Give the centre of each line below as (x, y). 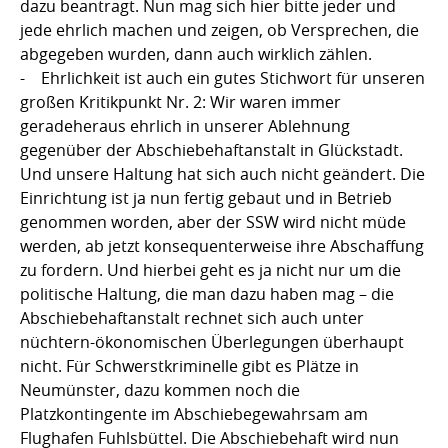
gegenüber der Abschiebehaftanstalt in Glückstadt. (211, 149)
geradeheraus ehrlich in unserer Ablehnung (185, 125)
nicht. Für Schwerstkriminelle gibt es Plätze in (189, 365)
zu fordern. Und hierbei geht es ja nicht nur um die (210, 269)
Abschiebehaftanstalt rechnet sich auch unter (192, 317)
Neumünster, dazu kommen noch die (160, 389)
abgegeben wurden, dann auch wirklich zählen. (196, 53)
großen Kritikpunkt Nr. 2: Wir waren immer (180, 101)
